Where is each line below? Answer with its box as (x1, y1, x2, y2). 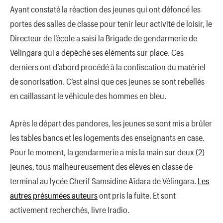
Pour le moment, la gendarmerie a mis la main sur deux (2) (10, 146, 205, 157)
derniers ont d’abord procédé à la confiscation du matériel (10, 62, 206, 72)
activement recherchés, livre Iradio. (10, 204, 129, 215)
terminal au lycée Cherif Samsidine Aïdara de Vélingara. (10, 175, 198, 186)
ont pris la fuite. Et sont (98, 190, 176, 200)
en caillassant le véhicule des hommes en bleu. (10, 91, 166, 101)
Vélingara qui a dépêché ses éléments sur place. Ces (10, 47, 184, 58)
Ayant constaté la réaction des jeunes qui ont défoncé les (10, 4, 201, 14)
